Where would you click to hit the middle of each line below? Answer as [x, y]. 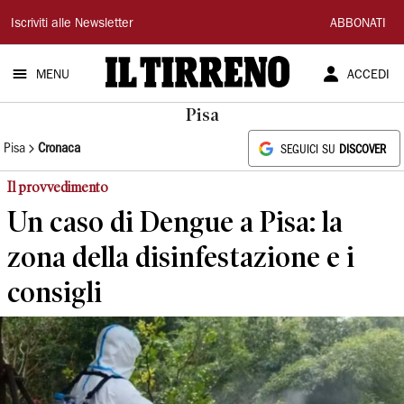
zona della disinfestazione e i [181, 257]
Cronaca [59, 148]
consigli [55, 292]
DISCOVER [363, 150]
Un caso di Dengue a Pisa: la [175, 221]
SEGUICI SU [310, 150]
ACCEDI [368, 76]
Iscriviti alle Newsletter [72, 24]
